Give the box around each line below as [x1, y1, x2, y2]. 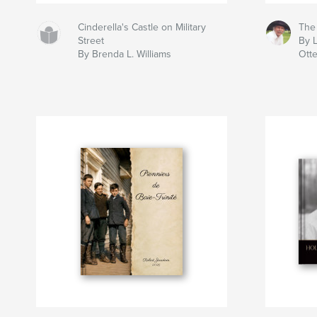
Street [78, 34, 105, 47]
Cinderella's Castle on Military [78, 21, 207, 33]
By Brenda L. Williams [78, 47, 172, 60]
